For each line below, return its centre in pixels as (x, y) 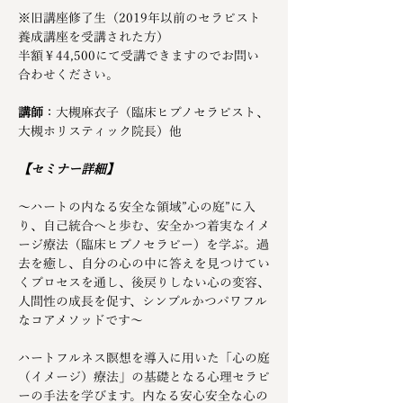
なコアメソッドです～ (81, 321)
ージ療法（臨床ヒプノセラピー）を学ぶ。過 (143, 245)
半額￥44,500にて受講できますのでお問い (139, 56)
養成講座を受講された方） (94, 37)
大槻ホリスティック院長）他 (100, 132)
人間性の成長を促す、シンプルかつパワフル (143, 302)
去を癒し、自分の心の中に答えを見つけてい (144, 264)
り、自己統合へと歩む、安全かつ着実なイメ (144, 226)
